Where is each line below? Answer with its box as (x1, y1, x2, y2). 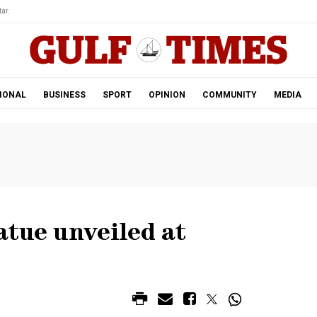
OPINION (148, 90, 185, 100)
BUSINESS (42, 90, 86, 100)
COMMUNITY (202, 90, 257, 100)
